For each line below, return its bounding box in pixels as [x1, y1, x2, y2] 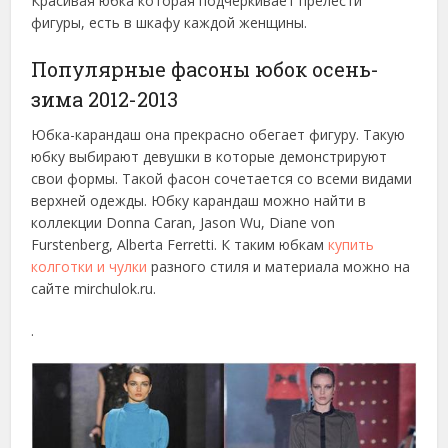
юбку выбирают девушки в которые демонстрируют [31, 147, 388, 167]
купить [328, 235, 375, 255]
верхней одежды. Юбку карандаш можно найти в [31, 191, 367, 211]
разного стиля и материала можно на [147, 257, 411, 277]
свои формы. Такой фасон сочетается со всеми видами [31, 169, 413, 189]
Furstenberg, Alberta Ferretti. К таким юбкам [31, 235, 329, 255]
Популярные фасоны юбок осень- [31, 56, 380, 83]
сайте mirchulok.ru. [31, 279, 157, 299]
